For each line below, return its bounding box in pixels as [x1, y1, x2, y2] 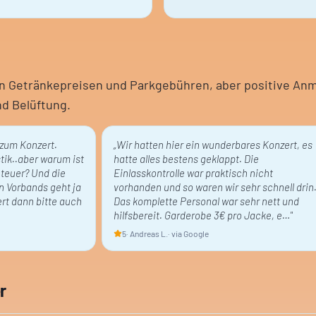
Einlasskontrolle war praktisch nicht [114, 166, 273, 179]
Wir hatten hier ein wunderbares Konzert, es [116, 138, 312, 151]
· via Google [168, 229, 209, 238]
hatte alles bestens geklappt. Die [114, 152, 259, 165]
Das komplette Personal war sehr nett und [114, 195, 299, 207]
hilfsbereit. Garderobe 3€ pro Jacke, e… [114, 209, 290, 221]
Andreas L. [130, 229, 168, 238]
